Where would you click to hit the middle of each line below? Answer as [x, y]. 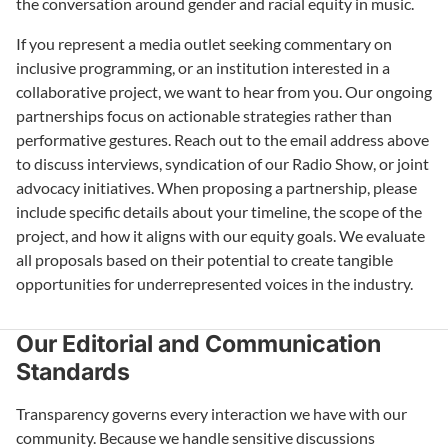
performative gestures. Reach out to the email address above [222, 140]
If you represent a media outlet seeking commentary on [204, 44]
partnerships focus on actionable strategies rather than [204, 116]
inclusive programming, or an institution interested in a [203, 68]
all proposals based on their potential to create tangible [204, 260]
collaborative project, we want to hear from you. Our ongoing [224, 92]
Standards [73, 372]
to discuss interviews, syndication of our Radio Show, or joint [222, 164]
